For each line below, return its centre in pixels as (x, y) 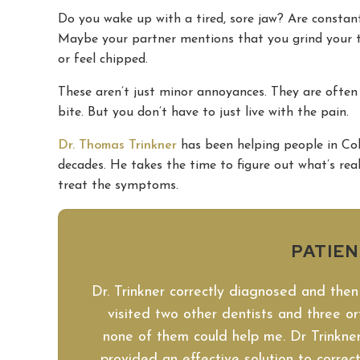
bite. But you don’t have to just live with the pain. (203, 112)
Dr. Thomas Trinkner (117, 145)
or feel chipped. (103, 59)
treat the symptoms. (118, 186)
